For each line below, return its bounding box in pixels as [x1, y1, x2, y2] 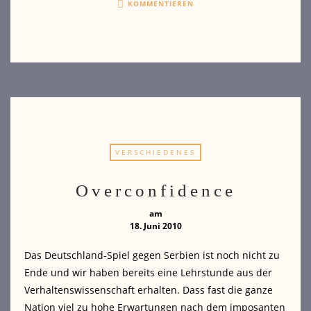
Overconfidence [75, 181, 236, 201]
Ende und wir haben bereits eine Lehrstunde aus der [24, 266, 272, 280]
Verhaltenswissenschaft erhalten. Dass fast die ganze [24, 283, 273, 297]
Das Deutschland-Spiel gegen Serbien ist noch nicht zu [24, 249, 280, 262]
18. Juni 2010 [129, 220, 182, 233]
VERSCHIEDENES [115, 147, 196, 158]
